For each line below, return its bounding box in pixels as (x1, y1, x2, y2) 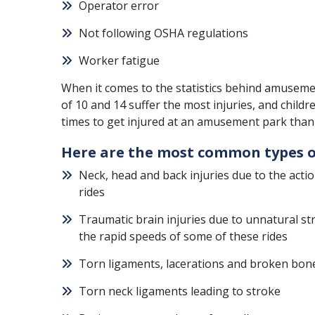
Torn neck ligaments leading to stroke (79, 283, 281, 299)
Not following (79, 25, 154, 41)
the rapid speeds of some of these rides (79, 229, 288, 244)
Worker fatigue (79, 53, 160, 68)
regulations (184, 25, 248, 41)
